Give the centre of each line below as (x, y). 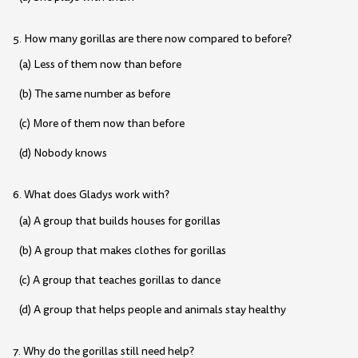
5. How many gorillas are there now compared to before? (152, 38)
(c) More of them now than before (101, 124)
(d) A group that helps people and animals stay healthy (152, 310)
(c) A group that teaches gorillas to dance (119, 280)
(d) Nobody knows (63, 153)
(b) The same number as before (94, 93)
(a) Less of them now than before (100, 64)
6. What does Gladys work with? (91, 195)
